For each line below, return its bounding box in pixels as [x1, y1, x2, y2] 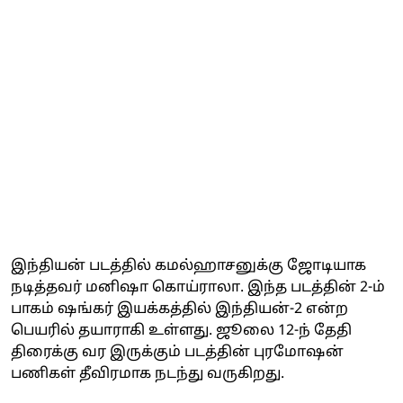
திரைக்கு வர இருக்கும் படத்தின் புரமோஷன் [11, 343, 344, 362]
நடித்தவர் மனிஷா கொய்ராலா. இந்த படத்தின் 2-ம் [11, 278, 385, 297]
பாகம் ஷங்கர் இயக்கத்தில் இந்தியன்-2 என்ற [11, 300, 348, 318]
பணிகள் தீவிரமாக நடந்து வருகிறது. [11, 364, 284, 383]
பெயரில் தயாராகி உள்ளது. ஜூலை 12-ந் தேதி [11, 321, 352, 340]
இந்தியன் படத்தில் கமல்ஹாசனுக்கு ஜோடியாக [11, 256, 366, 275]
